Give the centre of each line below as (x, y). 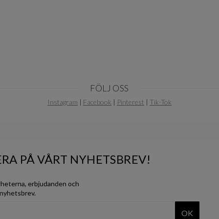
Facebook (97, 102)
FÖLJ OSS (109, 88)
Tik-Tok (160, 102)
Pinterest (130, 102)
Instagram (62, 102)
